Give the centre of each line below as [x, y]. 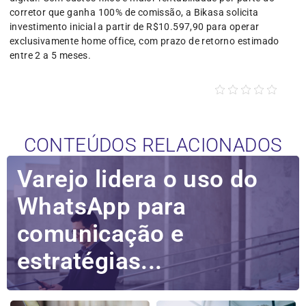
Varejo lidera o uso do [138, 180]
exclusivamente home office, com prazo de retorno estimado [144, 41]
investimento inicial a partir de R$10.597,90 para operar [135, 27]
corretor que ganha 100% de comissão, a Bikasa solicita [134, 13]
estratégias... [90, 262]
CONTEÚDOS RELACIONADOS [153, 145]
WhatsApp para [102, 207]
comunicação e [101, 234]
